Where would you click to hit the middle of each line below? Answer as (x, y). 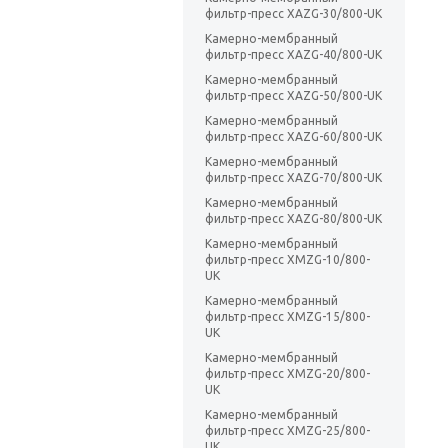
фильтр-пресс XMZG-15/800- (287, 317)
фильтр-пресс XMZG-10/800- (287, 260)
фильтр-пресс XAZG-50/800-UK (293, 96)
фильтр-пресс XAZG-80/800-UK (293, 219)
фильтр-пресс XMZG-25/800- (287, 431)
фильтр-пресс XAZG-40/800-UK (293, 55)
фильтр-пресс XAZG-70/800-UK (293, 178)
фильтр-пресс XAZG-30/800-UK (293, 14)
